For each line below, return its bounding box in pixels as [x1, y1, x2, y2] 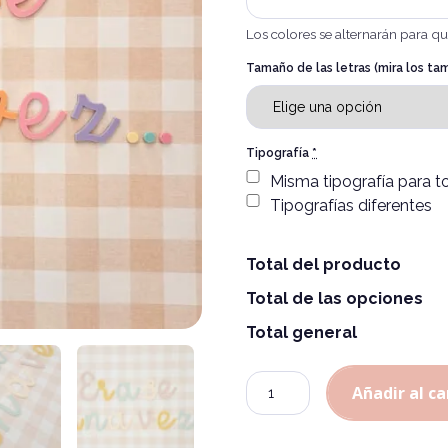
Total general [246, 323, 358, 342]
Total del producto [246, 255, 402, 274]
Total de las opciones [246, 289, 424, 308]
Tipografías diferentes [270, 196, 433, 215]
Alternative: [246, 185, 330, 204]
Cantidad [245, 372, 313, 392]
